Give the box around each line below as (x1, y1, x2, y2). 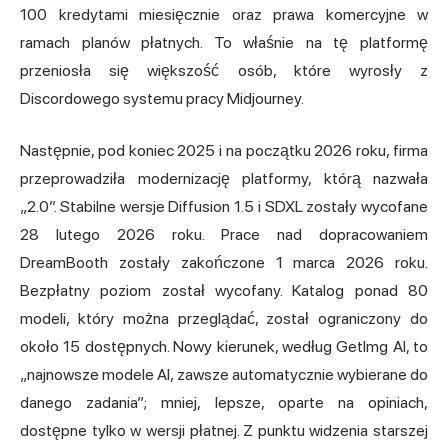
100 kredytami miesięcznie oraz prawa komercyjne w (20, 4, 428, 24)
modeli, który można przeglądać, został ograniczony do (20, 308, 428, 328)
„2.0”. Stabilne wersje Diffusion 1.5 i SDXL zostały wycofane (20, 196, 428, 216)
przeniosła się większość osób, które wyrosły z (20, 60, 428, 80)
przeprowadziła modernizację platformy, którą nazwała (20, 168, 428, 188)
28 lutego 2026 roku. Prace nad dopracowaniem (20, 224, 428, 244)
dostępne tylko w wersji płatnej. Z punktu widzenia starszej (20, 420, 428, 440)
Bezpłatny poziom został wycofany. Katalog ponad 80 (20, 280, 428, 300)
